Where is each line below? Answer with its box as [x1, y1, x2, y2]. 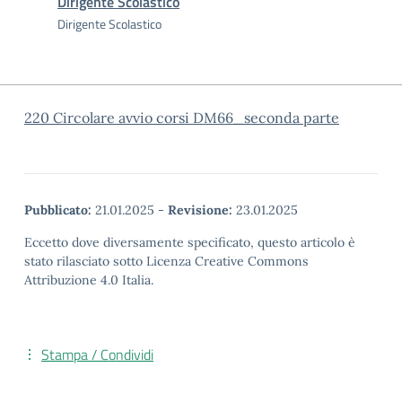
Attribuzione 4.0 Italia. [24, 272, 153, 288]
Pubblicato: [24, 202, 92, 218]
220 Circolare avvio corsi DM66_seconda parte [24, 109, 339, 127]
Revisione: [168, 202, 232, 218]
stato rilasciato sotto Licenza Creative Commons [24, 253, 309, 269]
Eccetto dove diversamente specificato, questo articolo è [24, 234, 355, 250]
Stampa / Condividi [41, 344, 153, 365]
